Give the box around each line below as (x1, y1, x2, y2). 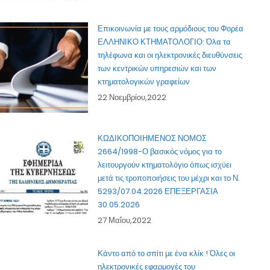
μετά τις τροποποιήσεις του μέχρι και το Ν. (98, 172, 240, 184)
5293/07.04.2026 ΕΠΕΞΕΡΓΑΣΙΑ (98, 186, 219, 198)
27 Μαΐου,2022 (98, 215, 152, 227)
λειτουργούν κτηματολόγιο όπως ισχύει (98, 159, 232, 171)
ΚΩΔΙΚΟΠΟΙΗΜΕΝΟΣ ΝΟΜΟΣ (98, 133, 207, 145)
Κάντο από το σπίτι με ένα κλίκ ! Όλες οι (98, 248, 236, 260)
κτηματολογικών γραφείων (98, 76, 190, 88)
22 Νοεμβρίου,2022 (98, 92, 167, 104)
